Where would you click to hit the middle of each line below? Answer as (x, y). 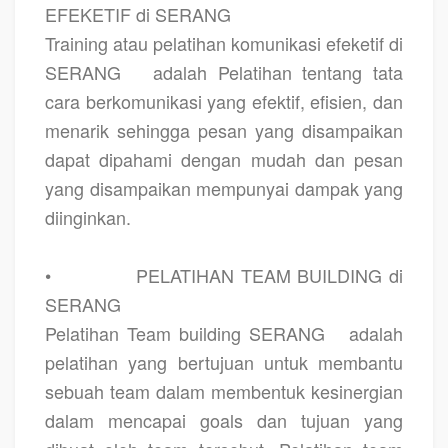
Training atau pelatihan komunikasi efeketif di (224, 42)
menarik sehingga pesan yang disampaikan (224, 129)
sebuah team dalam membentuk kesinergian (224, 390)
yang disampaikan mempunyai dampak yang (224, 187)
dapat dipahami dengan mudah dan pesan (224, 158)
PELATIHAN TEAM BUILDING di (269, 274)
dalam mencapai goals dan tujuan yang (224, 419)
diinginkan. (88, 216)
